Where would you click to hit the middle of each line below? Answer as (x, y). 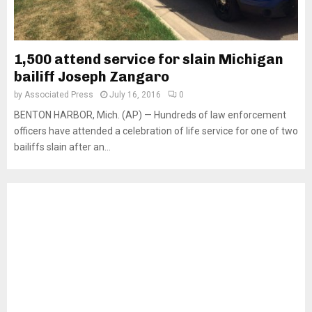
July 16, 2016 (135, 95)
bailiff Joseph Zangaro (92, 77)
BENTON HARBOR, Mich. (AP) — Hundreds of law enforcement (150, 115)
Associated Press (59, 95)
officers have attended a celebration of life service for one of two (156, 131)
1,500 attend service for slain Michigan (149, 59)
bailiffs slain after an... (62, 147)
